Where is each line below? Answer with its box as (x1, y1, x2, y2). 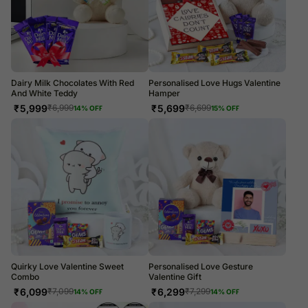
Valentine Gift (148, 271, 201, 282)
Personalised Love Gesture (148, 261, 253, 272)
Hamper (148, 87, 180, 98)
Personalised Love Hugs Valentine (148, 77, 280, 88)
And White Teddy (11, 87, 78, 98)
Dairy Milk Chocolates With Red (11, 77, 134, 88)
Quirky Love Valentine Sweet (11, 261, 124, 272)
